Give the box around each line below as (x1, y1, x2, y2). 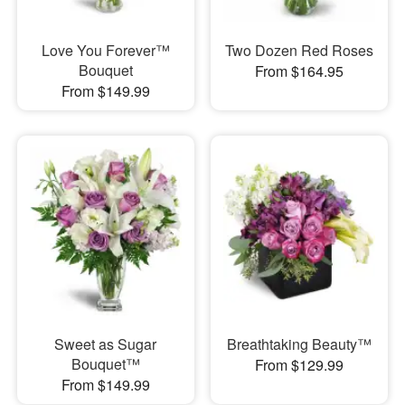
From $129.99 (254, 354, 344, 375)
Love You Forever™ (41, 39, 170, 61)
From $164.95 (254, 60, 344, 81)
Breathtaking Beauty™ (226, 334, 372, 354)
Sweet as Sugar (54, 334, 157, 354)
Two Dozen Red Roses (224, 39, 373, 61)
